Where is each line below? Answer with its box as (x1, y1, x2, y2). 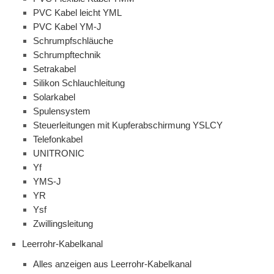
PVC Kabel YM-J (33, 21, 102, 32)
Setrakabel (33, 64, 76, 75)
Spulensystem (33, 106, 91, 117)
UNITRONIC (33, 148, 84, 159)
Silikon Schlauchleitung (33, 78, 125, 89)
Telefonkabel (33, 134, 83, 145)
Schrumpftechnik (33, 50, 101, 61)
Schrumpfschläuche (33, 35, 113, 46)
